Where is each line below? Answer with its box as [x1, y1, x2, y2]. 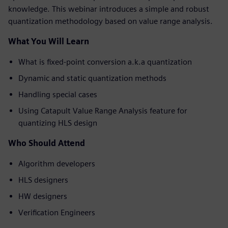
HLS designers [18, 175, 68, 185]
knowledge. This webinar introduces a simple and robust [8, 4, 209, 14]
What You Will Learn [8, 37, 89, 47]
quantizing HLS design [18, 118, 97, 128]
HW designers [18, 191, 67, 202]
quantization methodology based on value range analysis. [8, 16, 213, 26]
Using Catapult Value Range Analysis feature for [18, 106, 187, 116]
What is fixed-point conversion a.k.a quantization [18, 57, 192, 67]
